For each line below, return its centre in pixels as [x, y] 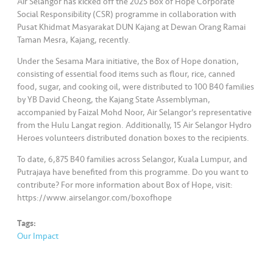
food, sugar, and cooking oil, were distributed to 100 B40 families [136, 87]
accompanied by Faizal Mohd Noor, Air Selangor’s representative [135, 113]
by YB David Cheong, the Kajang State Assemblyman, [114, 100]
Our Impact [38, 236]
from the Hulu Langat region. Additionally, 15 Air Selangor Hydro [135, 126]
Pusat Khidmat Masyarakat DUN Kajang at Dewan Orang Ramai [132, 27]
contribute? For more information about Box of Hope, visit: [125, 185]
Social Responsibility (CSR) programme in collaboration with [127, 15]
